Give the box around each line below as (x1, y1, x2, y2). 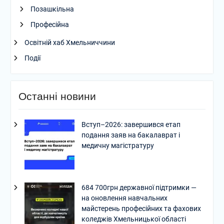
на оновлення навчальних (81, 193, 167, 202)
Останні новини (18, 90, 96, 102)
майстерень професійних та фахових (81, 204, 201, 212)
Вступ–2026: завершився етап (81, 120, 180, 128)
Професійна (30, 20, 69, 28)
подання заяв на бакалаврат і (81, 130, 180, 139)
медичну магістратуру (81, 141, 154, 149)
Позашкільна (30, 4, 74, 13)
